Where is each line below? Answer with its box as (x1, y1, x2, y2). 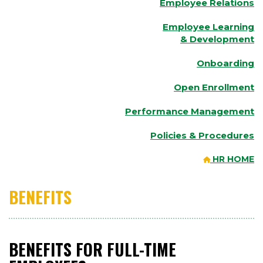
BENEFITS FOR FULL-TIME (9, 237, 176, 261)
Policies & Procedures (150, 130, 254, 141)
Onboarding (197, 58, 254, 69)
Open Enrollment (174, 82, 254, 93)
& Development (180, 33, 254, 45)
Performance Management (125, 106, 254, 117)
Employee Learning (163, 21, 254, 33)
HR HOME (213, 154, 254, 165)
